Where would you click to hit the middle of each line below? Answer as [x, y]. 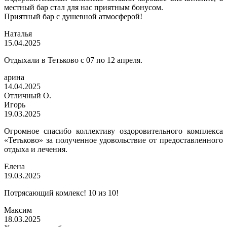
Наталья [18, 34]
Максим [18, 210]
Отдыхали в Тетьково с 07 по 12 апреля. [73, 60]
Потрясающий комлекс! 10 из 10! [61, 193]
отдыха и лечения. [36, 149]
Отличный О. [28, 96]
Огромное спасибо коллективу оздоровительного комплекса [113, 131]
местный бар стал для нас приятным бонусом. [84, 8]
